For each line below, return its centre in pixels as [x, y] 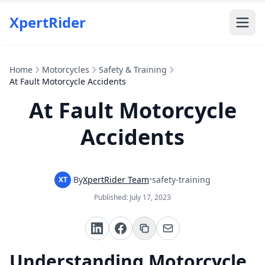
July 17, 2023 [150, 197]
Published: [112, 197]
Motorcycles [66, 70]
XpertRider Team [116, 180]
